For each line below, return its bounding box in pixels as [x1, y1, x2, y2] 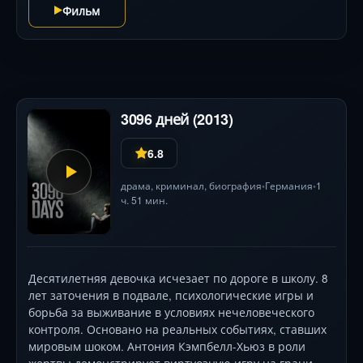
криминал [156, 177, 204, 192]
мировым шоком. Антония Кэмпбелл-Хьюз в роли [28, 338, 305, 354]
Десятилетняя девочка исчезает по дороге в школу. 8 [28, 270, 328, 286]
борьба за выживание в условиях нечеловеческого [28, 304, 314, 320]
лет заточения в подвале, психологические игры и [28, 287, 314, 303]
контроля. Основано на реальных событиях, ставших [28, 321, 327, 337]
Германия [265, 177, 313, 192]
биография [209, 177, 262, 192]
